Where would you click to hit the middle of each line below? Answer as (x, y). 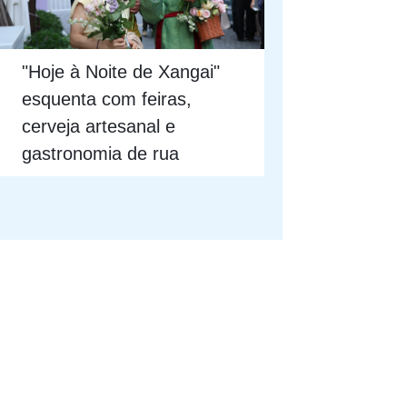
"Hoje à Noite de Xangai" (121, 71)
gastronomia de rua (101, 153)
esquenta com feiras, (107, 99)
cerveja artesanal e (99, 126)
